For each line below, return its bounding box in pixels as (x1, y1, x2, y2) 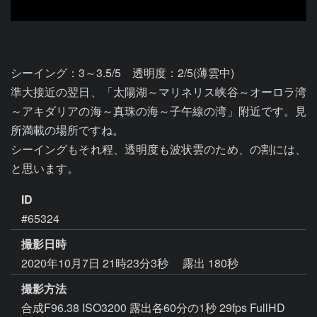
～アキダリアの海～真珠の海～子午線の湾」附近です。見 (11, 103, 306, 119)
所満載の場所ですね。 (11, 122, 124, 138)
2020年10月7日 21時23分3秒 (21, 254, 171, 271)
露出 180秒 (183, 254, 238, 271)
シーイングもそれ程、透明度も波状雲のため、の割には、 (11, 141, 306, 157)
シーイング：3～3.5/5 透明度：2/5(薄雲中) (11, 64, 234, 81)
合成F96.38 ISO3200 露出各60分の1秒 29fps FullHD (21, 299, 285, 316)
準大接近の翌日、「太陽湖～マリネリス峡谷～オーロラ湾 (11, 83, 306, 100)
